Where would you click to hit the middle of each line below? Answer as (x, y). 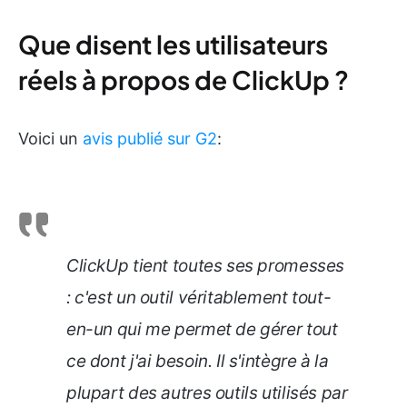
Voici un (50, 139)
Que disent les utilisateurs (173, 45)
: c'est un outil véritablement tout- (199, 298)
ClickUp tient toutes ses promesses (206, 266)
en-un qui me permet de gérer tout (202, 330)
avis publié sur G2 (150, 139)
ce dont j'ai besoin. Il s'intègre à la (198, 362)
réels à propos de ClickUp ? (184, 80)
